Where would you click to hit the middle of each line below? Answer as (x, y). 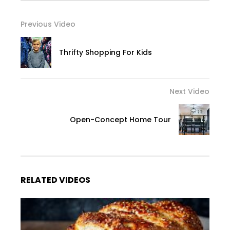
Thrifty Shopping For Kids (106, 52)
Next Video (189, 91)
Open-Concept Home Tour (120, 119)
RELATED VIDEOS (55, 180)
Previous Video (48, 24)
